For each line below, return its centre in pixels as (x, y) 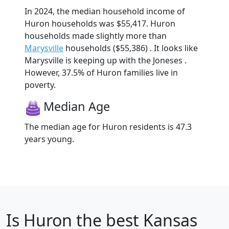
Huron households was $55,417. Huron (100, 24)
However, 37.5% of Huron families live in (101, 73)
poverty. (40, 85)
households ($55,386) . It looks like (131, 48)
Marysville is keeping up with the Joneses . (106, 61)
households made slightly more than (96, 36)
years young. (49, 139)
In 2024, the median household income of (105, 12)
